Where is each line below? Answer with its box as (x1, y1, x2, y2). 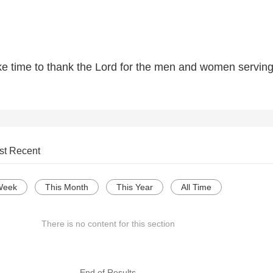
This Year (116, 182, 153, 193)
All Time (181, 182, 211, 193)
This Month (45, 182, 88, 193)
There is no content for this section (41, 219, 175, 229)
